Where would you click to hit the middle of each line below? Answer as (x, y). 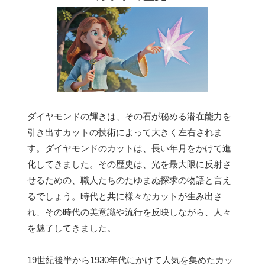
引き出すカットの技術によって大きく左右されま (125, 132)
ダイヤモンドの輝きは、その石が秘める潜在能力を (129, 116)
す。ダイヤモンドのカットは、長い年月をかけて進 (129, 148)
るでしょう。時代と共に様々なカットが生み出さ (125, 196)
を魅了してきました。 (72, 228)
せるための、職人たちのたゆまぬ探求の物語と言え (129, 180)
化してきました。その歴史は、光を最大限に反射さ (129, 164)
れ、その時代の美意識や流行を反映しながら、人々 (129, 212)
